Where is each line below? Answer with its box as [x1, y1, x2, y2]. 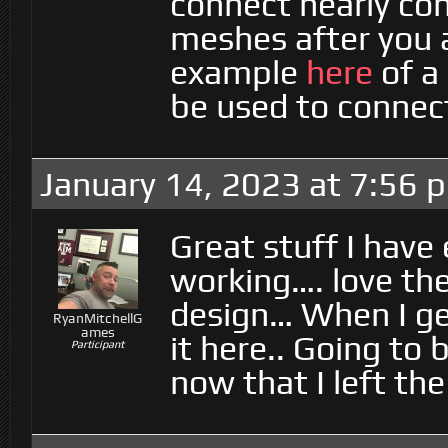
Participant [71, 338, 124, 350]
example [170, 52, 306, 92]
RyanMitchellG [53, 310, 142, 326]
